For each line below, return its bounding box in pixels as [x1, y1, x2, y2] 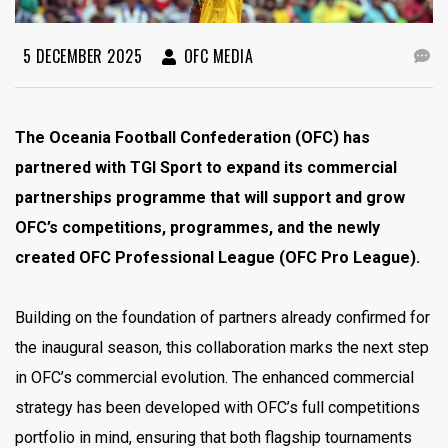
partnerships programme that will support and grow [15, 187, 405, 207]
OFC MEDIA [179, 43, 253, 68]
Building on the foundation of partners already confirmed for [15, 307, 430, 327]
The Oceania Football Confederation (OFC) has [15, 127, 370, 147]
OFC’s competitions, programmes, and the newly [15, 217, 380, 237]
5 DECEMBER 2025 [18, 43, 142, 68]
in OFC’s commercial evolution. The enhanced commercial [15, 367, 414, 387]
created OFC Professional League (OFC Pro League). [15, 247, 420, 267]
